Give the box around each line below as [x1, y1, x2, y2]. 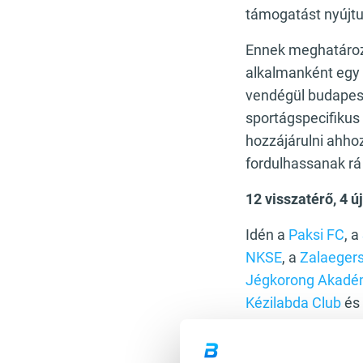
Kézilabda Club [246, 294, 341, 311]
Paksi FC [288, 226, 344, 243]
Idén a [246, 226, 288, 243]
